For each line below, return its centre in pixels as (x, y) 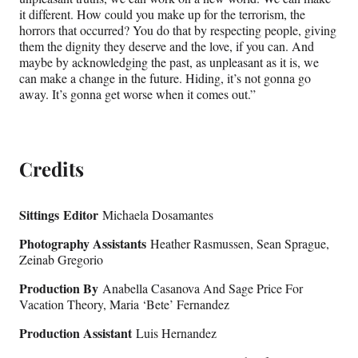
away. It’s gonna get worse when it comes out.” (137, 93)
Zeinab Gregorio (61, 260)
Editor (81, 215)
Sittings (39, 215)
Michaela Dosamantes (156, 215)
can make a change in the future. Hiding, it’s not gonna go (165, 78)
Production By (59, 288)
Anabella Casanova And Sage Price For (201, 288)
